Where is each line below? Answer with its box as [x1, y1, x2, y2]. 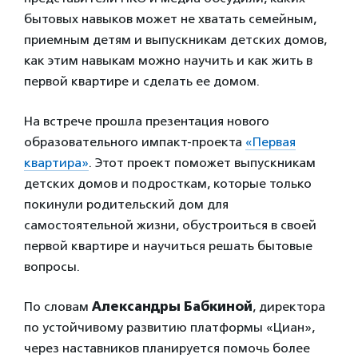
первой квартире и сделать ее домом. [24, 74, 260, 89]
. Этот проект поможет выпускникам [89, 155, 316, 170]
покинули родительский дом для [24, 197, 229, 212]
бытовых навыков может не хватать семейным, [24, 11, 316, 26]
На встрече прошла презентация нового [24, 113, 269, 129]
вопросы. [24, 259, 80, 274]
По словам [24, 299, 92, 314]
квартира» [24, 155, 89, 170]
